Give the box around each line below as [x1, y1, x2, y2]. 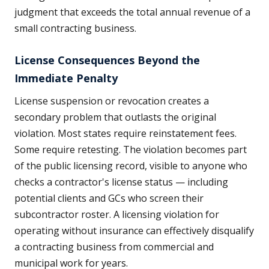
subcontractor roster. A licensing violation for [14, 208, 219, 222]
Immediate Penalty [14, 71, 118, 86]
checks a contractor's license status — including [14, 175, 228, 189]
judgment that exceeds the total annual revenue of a [14, 5, 250, 19]
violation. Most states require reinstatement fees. [14, 127, 237, 141]
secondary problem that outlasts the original [14, 110, 216, 124]
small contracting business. [14, 22, 136, 35]
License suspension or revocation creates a [14, 94, 209, 108]
